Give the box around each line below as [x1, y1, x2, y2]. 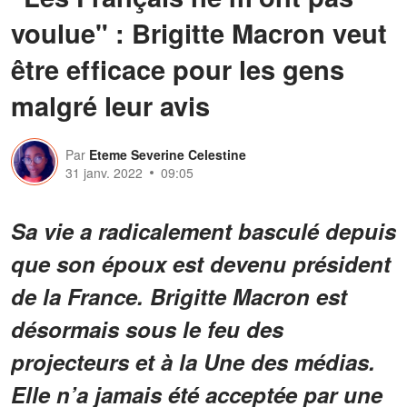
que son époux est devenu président [11, 247, 391, 279]
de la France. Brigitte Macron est [11, 280, 347, 312]
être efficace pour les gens [11, 49, 344, 88]
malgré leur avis [11, 85, 210, 124]
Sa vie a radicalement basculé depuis [11, 214, 396, 246]
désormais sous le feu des [11, 313, 283, 344]
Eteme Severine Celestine [89, 144, 246, 164]
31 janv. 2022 [65, 163, 143, 182]
